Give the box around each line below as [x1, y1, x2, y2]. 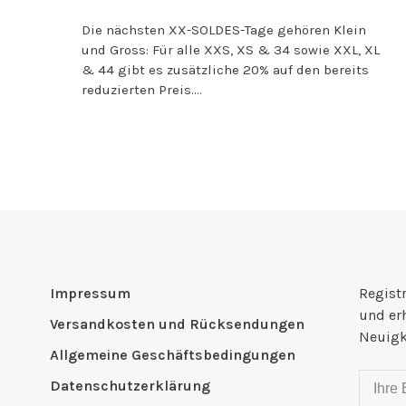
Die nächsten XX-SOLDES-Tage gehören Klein [82, 21, 366, 38]
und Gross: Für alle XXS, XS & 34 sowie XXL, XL [82, 41, 380, 58]
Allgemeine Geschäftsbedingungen [50, 346, 295, 364]
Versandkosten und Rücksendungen [50, 315, 304, 333]
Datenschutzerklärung [50, 377, 210, 395]
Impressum [50, 285, 130, 303]
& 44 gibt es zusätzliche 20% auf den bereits [82, 61, 369, 78]
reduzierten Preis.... [82, 81, 202, 98]
